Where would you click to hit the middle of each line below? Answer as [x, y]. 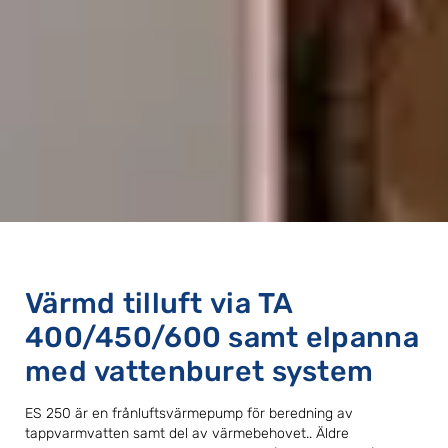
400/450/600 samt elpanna [222, 337]
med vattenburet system [199, 371]
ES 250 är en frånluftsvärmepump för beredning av [189, 414]
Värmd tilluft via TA [159, 303]
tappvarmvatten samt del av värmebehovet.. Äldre [187, 434]
